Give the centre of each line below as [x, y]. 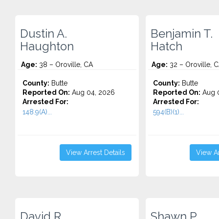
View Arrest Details [95, 153]
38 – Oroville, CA [65, 65]
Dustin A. [44, 34]
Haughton [47, 46]
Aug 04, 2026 [92, 92]
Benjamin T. [181, 34]
